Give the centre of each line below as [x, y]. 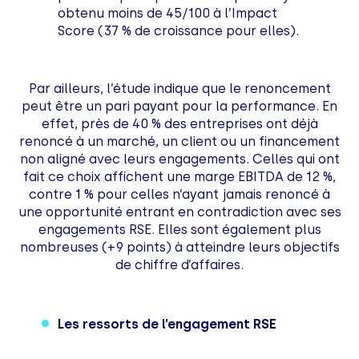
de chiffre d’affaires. [179, 264]
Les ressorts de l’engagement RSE [167, 324]
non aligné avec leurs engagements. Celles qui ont [179, 159]
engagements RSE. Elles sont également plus [179, 229]
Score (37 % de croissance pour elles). [179, 30]
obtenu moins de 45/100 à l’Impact [168, 13]
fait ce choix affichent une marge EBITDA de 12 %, [179, 176]
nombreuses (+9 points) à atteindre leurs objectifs [179, 247]
